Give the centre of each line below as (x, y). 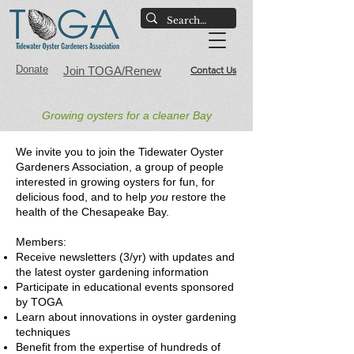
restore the (199, 197)
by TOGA (39, 302)
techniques (43, 332)
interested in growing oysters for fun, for (115, 182)
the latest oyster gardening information (112, 272)
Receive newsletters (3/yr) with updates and (125, 257)
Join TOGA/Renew (112, 71)
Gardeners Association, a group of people (120, 167)
